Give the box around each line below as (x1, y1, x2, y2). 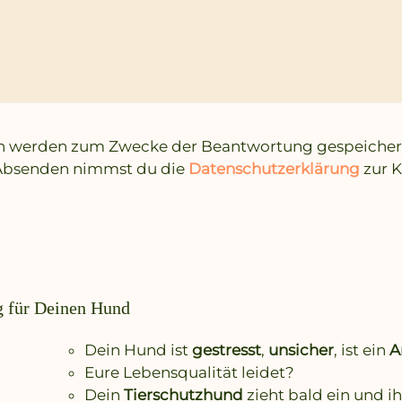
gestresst (192, 341, 262, 360)
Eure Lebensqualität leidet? (84, 363, 295, 382)
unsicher (268, 341, 335, 360)
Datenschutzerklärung (188, 159, 360, 178)
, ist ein (334, 341, 390, 360)
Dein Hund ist (84, 341, 193, 360)
